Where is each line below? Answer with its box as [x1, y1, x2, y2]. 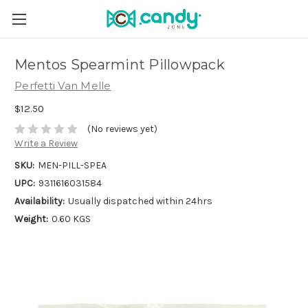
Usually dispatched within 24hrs [67, 195, 212, 208]
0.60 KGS [51, 213, 91, 225]
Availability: [14, 195, 65, 208]
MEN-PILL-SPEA [37, 159, 107, 172]
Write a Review [14, 137, 78, 150]
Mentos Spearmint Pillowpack [14, 56, 225, 74]
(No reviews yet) [87, 123, 157, 135]
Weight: [14, 213, 48, 225]
